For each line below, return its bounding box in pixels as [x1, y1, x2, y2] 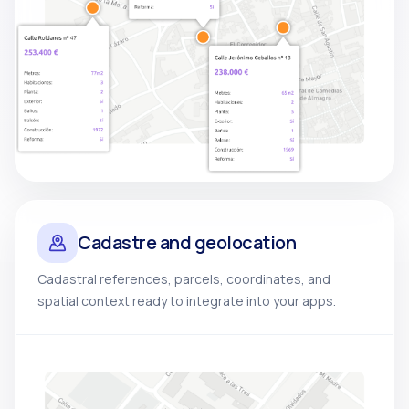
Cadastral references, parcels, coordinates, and [37, 270, 330, 288]
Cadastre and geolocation [78, 230, 296, 255]
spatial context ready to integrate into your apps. [37, 292, 336, 309]
